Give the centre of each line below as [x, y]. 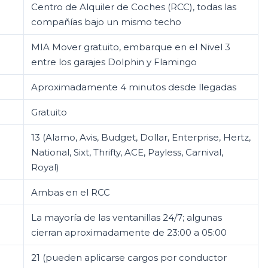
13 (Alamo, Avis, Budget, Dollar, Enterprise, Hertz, [141, 137]
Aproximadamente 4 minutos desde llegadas [134, 87]
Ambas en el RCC [71, 192]
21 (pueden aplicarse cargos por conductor [129, 258]
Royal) [45, 167]
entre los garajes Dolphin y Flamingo [114, 62]
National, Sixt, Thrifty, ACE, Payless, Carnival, [127, 152]
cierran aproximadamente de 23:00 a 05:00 [129, 232]
